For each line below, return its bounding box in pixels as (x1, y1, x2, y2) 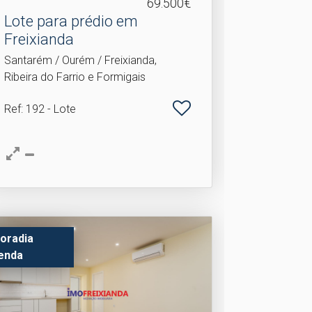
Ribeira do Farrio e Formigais (3, 70, 146, 84)
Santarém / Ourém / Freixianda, (3, 54, 157, 67)
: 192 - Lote (20, 102, 76, 116)
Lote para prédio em (3, 13, 138, 30)
